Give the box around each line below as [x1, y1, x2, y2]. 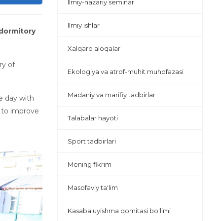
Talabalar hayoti [68, 113, 118, 122]
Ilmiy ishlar [68, 21, 100, 29]
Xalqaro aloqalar [68, 44, 120, 52]
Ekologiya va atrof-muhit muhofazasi [68, 67, 184, 75]
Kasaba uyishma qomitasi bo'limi [68, 206, 171, 215]
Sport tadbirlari [68, 137, 116, 145]
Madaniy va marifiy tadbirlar [68, 90, 155, 99]
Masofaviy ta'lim [68, 183, 118, 191]
